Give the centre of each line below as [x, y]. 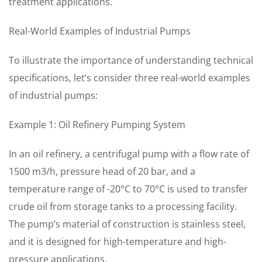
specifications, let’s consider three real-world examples [130, 78]
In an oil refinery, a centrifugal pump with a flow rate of [129, 154]
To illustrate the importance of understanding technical [131, 60]
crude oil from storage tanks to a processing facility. [123, 206]
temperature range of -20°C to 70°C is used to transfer [128, 189]
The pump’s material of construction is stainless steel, [127, 224]
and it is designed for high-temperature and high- [118, 242]
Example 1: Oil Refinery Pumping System [97, 125]
